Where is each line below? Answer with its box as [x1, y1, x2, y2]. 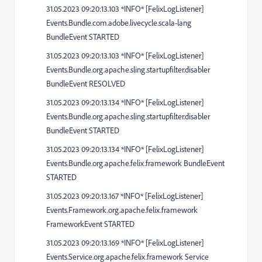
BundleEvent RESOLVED [46, 78, 125, 89]
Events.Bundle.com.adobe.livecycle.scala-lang [46, 17, 191, 28]
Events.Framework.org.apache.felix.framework [46, 204, 198, 215]
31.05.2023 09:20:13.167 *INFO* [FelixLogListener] [46, 190, 203, 201]
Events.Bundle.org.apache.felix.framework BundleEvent [46, 157, 225, 168]
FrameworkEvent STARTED [46, 218, 135, 229]
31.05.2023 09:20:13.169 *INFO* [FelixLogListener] [46, 237, 204, 248]
